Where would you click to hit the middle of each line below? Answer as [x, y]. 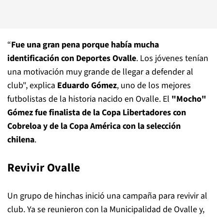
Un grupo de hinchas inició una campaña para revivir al [107, 196]
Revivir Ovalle [44, 168]
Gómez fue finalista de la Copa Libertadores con [97, 113]
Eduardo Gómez [87, 85]
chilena [21, 140]
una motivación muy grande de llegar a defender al [100, 72]
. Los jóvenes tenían [172, 58]
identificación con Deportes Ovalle [72, 58]
